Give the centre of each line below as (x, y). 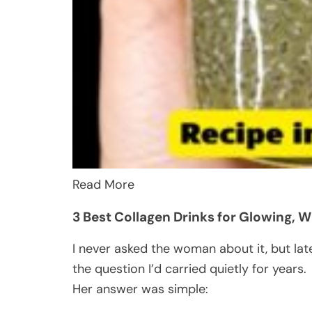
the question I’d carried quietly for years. (189, 268)
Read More (103, 184)
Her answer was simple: (140, 289)
